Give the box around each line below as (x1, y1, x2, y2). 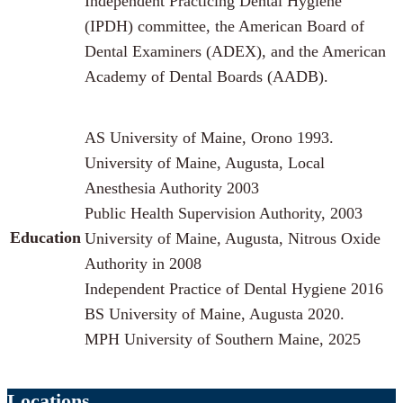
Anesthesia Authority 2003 (85, 179, 259, 198)
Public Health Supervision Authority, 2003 (85, 204, 363, 223)
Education (10, 228, 81, 247)
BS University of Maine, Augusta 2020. (85, 305, 345, 324)
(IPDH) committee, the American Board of (85, 17, 364, 36)
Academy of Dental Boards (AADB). (85, 67, 328, 86)
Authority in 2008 (85, 255, 201, 273)
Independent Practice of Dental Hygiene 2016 (85, 280, 383, 299)
